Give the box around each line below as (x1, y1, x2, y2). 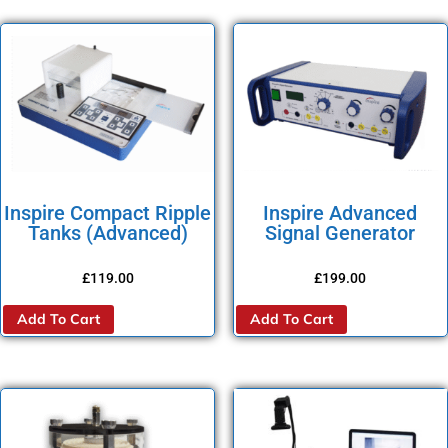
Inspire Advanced (263, 200, 418, 225)
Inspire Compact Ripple (4, 200, 212, 225)
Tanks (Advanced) (27, 220, 188, 245)
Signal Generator (265, 220, 416, 245)
